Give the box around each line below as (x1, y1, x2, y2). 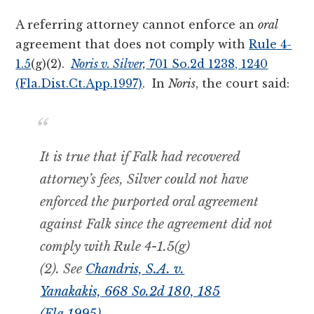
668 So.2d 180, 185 (101, 283, 221, 299)
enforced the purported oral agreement (40, 193, 259, 210)
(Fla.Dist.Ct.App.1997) (15, 76, 143, 90)
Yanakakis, (40, 283, 102, 299)
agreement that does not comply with (15, 36, 250, 51)
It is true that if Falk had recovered (40, 149, 240, 165)
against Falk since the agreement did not (40, 216, 273, 232)
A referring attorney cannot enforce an (15, 17, 259, 32)
